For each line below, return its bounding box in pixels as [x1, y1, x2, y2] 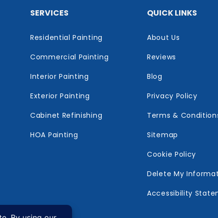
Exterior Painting [30, 91, 90, 101]
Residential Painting [30, 33, 103, 43]
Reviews [147, 52, 176, 62]
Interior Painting [30, 72, 89, 82]
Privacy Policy [147, 91, 198, 101]
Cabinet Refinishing [30, 110, 103, 121]
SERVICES [30, 7, 69, 19]
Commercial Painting [30, 52, 109, 62]
